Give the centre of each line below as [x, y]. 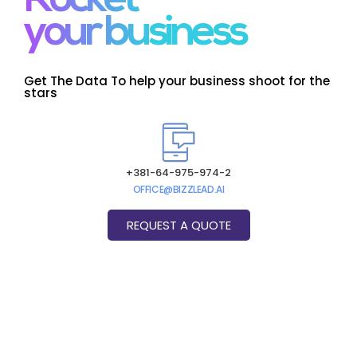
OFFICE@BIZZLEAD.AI [178, 190]
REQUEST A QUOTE [178, 226]
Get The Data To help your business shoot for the [177, 81]
